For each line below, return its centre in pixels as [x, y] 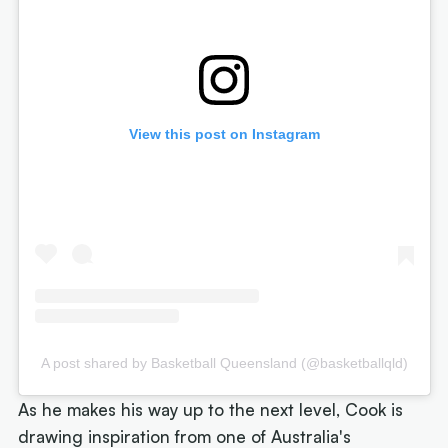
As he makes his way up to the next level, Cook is [211, 409]
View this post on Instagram [224, 133]
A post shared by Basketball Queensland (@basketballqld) [224, 362]
